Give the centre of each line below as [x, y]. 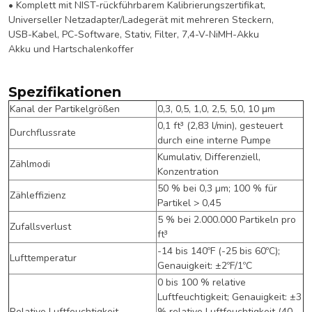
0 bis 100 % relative [202, 282]
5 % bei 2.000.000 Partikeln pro [227, 219]
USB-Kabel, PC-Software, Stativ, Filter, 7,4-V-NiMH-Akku [134, 34]
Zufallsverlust [40, 226]
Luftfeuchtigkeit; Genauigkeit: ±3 [229, 297]
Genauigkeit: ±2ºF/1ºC [205, 265]
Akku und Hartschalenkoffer [71, 49]
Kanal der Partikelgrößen [65, 109]
